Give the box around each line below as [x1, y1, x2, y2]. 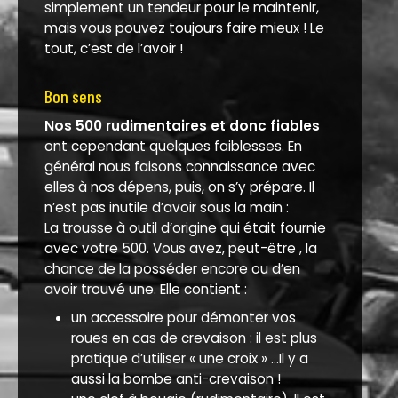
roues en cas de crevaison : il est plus [71, 328, 318, 347]
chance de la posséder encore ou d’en [44, 259, 300, 278]
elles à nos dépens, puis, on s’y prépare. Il [44, 177, 314, 196]
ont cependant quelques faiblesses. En [44, 136, 302, 155]
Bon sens [44, 84, 102, 107]
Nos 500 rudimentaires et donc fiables [44, 115, 320, 135]
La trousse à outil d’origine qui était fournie [44, 218, 326, 237]
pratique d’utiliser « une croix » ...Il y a [71, 348, 309, 368]
